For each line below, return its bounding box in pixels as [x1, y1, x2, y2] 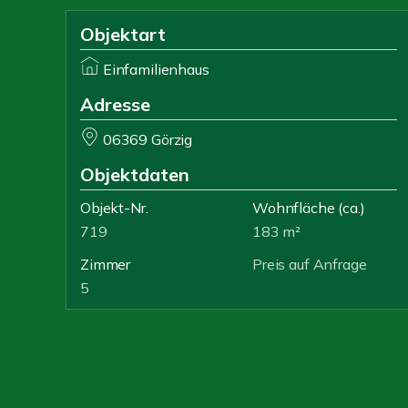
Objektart [80, 23, 166, 46]
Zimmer [80, 255, 131, 273]
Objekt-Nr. [80, 199, 148, 217]
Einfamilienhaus [102, 60, 209, 78]
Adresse [80, 93, 150, 116]
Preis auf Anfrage [252, 255, 367, 273]
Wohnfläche [252, 199, 335, 217]
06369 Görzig [102, 130, 193, 148]
